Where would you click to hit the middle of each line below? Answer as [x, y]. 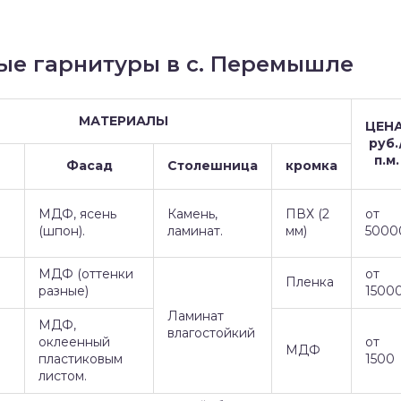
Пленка [310, 282]
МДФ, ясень [77, 214]
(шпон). [62, 231]
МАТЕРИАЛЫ [124, 121]
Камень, [192, 214]
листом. [63, 376]
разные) [64, 291]
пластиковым [81, 359]
